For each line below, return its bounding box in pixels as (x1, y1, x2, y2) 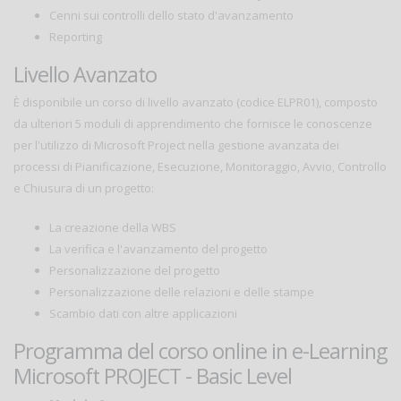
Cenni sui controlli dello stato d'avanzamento (49, 7, 294, 24)
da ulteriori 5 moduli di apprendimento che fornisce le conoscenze (13, 115, 372, 132)
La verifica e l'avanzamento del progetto (49, 241, 268, 258)
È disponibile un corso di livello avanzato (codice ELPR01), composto (13, 94, 378, 111)
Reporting (49, 29, 102, 46)
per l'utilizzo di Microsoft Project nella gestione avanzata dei (13, 137, 339, 154)
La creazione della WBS (49, 219, 176, 236)
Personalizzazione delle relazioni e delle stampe (49, 284, 314, 301)
